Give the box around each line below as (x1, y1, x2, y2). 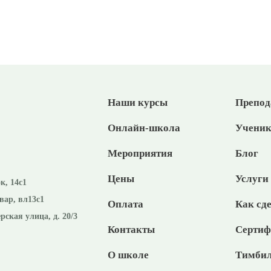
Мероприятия (108, 148, 172, 159)
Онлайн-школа (108, 122, 180, 134)
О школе (108, 249, 149, 261)
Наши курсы (108, 97, 168, 108)
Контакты (108, 224, 155, 235)
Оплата (108, 198, 143, 210)
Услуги (235, 173, 269, 184)
